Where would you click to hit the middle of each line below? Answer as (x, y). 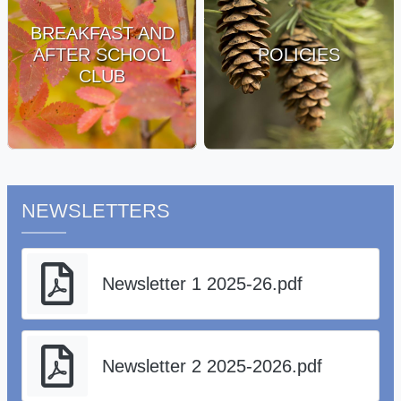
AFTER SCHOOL (102, 55)
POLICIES (299, 55)
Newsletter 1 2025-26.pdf (202, 284)
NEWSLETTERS (96, 211)
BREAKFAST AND (102, 34)
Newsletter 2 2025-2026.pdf (212, 367)
